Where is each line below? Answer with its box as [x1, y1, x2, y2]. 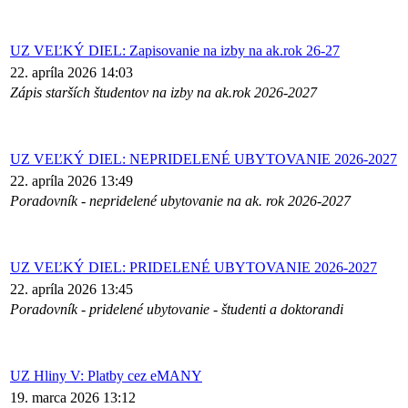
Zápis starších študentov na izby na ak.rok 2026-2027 [10, 85, 317, 101]
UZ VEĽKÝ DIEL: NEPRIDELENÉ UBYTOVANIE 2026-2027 [10, 151, 397, 168]
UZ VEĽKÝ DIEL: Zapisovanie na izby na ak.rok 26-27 [10, 43, 340, 59]
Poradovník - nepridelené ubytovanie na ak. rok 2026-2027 [10, 193, 351, 209]
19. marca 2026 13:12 [10, 390, 136, 406]
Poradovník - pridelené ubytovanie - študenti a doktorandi [10, 301, 343, 318]
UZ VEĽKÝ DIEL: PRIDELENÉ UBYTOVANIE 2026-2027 [10, 260, 377, 276]
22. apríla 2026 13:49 [10, 173, 133, 189]
